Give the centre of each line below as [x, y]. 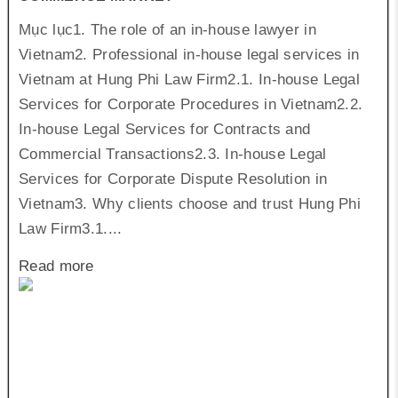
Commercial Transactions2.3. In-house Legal [173, 155]
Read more [56, 267]
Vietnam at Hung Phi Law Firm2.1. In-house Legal [190, 80]
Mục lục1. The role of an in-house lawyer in [167, 30]
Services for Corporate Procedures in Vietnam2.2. [191, 105]
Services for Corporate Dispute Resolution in [173, 179]
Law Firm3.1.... [71, 229]
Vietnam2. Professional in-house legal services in [189, 55]
